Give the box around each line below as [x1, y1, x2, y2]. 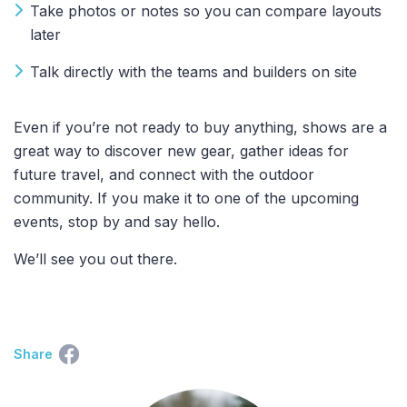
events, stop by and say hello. [14, 212, 220, 231]
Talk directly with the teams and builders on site [30, 62, 357, 81]
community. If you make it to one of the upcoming [14, 188, 359, 207]
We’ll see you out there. [14, 249, 177, 268]
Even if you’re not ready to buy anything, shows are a [14, 117, 387, 136]
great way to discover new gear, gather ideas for [14, 141, 349, 160]
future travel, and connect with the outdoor [14, 164, 314, 184]
